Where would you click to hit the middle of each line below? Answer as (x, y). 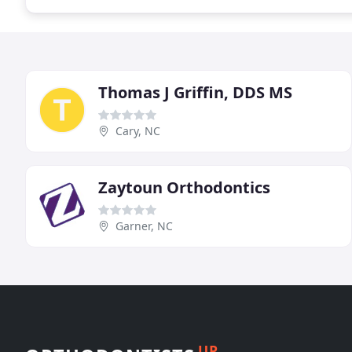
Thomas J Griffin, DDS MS (195, 92)
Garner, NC (144, 225)
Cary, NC (138, 130)
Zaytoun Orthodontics (184, 187)
